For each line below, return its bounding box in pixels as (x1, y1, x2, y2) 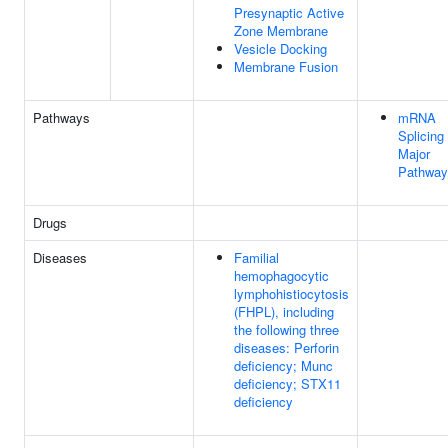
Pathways (33, 108, 90, 127)
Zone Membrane (234, 21, 328, 40)
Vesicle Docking (234, 39, 327, 58)
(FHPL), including (234, 302, 334, 321)
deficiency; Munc (234, 356, 333, 375)
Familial (234, 248, 279, 267)
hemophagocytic (234, 266, 329, 285)
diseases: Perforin (234, 338, 339, 357)
